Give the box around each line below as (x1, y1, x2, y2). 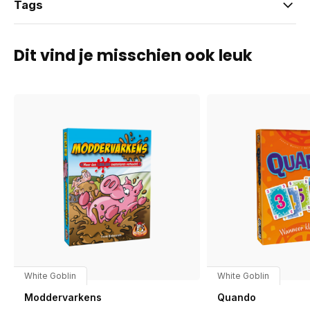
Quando (217, 291, 256, 303)
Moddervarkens (24, 291, 102, 303)
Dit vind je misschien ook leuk (14, 44, 253, 66)
